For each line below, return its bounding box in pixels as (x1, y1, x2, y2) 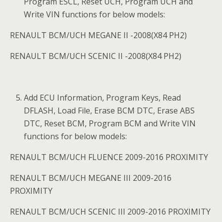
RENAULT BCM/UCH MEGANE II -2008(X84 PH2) (10, 30, 187, 41)
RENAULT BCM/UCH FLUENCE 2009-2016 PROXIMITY (10, 152, 208, 163)
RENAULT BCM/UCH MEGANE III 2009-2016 (10, 172, 171, 183)
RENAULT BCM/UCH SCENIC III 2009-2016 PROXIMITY (10, 206, 211, 217)
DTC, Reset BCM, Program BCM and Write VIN (24, 118, 196, 129)
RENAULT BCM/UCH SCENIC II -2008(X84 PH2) (10, 51, 181, 61)
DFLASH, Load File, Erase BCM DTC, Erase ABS (24, 105, 195, 116)
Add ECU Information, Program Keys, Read (24, 92, 181, 103)
